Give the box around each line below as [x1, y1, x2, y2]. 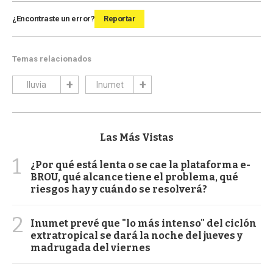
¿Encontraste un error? [12, 13, 94, 23]
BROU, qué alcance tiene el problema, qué [30, 171, 238, 183]
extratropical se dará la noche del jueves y [30, 229, 243, 241]
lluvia [27, 79, 46, 90]
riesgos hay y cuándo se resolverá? [30, 183, 207, 195]
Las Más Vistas [99, 131, 174, 143]
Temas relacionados [12, 54, 91, 63]
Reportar [104, 13, 135, 23]
